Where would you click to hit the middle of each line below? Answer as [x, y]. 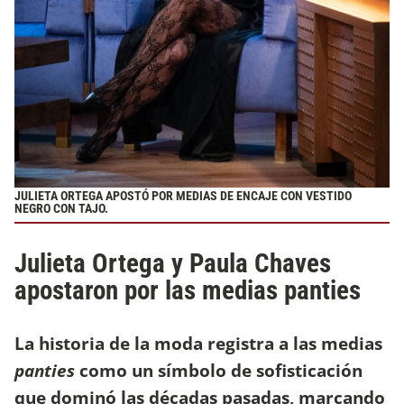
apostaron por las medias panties [188, 290]
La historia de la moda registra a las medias [198, 343]
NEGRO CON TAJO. [61, 208]
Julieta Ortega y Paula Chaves [173, 263]
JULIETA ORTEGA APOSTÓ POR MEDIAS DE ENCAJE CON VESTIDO [183, 196]
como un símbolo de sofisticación [219, 370]
